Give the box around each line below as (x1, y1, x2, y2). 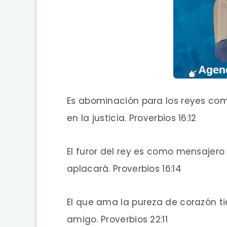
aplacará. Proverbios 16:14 (67, 162, 181, 175)
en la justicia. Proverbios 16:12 (67, 111, 197, 124)
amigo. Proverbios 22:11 (67, 213, 168, 225)
